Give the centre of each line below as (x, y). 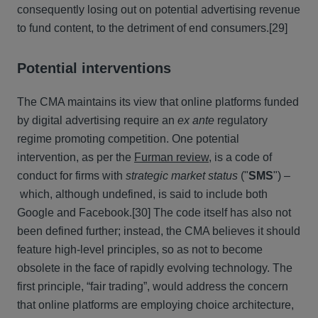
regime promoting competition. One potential (128, 139)
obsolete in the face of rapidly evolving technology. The (155, 268)
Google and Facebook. (75, 213)
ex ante (197, 120)
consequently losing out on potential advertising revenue (159, 10)
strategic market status (183, 176)
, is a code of (240, 157)
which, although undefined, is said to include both (144, 194)
